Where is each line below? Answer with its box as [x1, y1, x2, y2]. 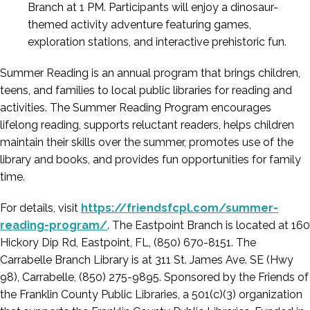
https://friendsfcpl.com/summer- [81, 201, 278, 215]
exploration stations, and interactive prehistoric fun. [28, 35, 286, 48]
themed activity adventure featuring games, [28, 18, 251, 31]
